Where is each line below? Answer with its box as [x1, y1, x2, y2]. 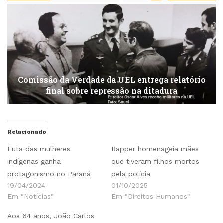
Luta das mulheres [7, 144, 70, 153]
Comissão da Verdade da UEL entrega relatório [17, 74, 206, 85]
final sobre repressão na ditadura [46, 85, 177, 96]
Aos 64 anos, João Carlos [7, 211, 94, 220]
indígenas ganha [7, 157, 61, 165]
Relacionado [7, 128, 46, 135]
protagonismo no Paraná [7, 169, 91, 178]
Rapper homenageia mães [111, 144, 199, 153]
